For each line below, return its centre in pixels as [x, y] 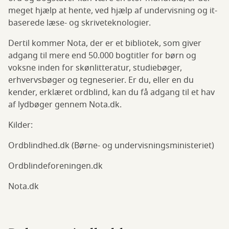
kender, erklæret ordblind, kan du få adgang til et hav [111, 93]
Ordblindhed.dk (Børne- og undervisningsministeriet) [111, 146]
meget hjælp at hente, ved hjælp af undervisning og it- [113, 11]
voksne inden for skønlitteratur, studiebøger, [95, 68]
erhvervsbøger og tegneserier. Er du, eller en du [101, 81]
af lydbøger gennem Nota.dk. [65, 105]
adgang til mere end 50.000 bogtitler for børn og [102, 56]
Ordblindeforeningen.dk [55, 166]
